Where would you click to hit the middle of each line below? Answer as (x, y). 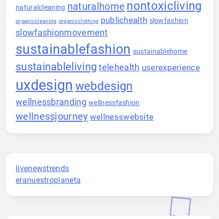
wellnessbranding (51, 102)
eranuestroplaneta (48, 180)
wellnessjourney (52, 116)
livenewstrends (43, 168)
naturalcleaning (41, 7)
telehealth (119, 67)
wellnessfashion (114, 102)
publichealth (124, 20)
